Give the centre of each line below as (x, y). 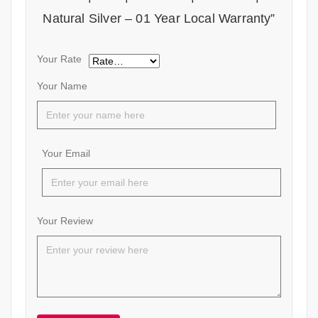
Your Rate (59, 59)
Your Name (62, 86)
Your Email (66, 153)
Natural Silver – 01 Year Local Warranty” (159, 18)
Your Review (65, 220)
